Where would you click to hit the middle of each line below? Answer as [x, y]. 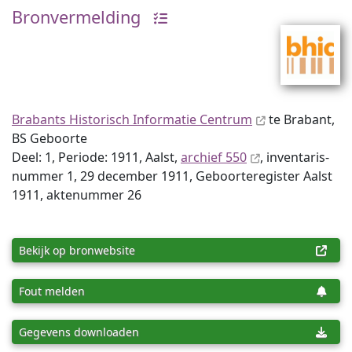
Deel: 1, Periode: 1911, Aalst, [96, 157]
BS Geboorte [49, 138]
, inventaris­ [295, 157]
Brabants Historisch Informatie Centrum [132, 119]
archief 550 [214, 157]
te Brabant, [300, 119]
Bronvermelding [76, 17]
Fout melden [52, 291]
